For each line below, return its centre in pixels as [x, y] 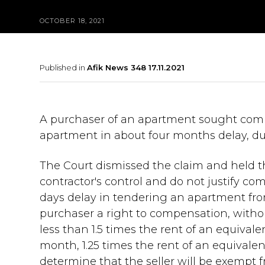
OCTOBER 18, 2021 [72, 20]
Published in [64, 67]
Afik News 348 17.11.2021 [136, 67]
